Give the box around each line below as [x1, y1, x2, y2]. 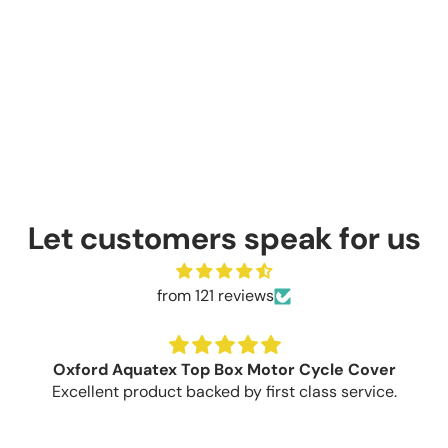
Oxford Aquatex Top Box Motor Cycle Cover [52, 359, 396, 381]
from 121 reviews [157, 285, 274, 307]
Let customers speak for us [27, 218, 421, 260]
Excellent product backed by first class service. [51, 381, 397, 403]
